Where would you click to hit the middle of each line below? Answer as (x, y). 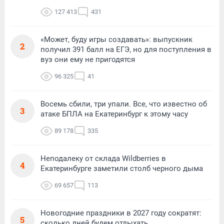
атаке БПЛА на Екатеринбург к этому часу (114, 114)
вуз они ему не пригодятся (88, 59)
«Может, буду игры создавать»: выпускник (116, 39)
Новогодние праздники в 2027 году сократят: (121, 213)
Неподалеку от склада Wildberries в (103, 158)
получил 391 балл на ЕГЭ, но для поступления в (126, 49)
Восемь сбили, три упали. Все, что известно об (124, 104)
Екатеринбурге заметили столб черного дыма (122, 168)
